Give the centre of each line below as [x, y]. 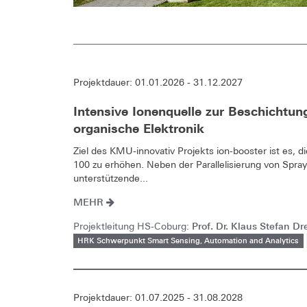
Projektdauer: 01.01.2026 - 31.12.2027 [158, 82]
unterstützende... [111, 178]
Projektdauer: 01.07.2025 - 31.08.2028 [158, 298]
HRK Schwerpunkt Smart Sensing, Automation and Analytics [188, 240]
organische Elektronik [139, 128]
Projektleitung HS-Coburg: [133, 226]
